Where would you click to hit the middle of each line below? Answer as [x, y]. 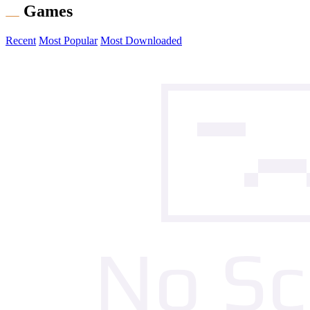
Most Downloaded [141, 41]
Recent [21, 41]
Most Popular [68, 41]
